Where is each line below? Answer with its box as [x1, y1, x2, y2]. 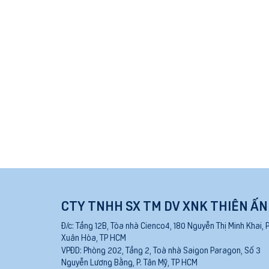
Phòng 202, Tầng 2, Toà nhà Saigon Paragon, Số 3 [82, 244, 261, 256]
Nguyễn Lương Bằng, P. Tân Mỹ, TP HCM [61, 256, 198, 268]
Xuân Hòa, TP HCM [61, 232, 126, 243]
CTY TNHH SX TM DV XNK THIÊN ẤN [61, 196, 268, 214]
